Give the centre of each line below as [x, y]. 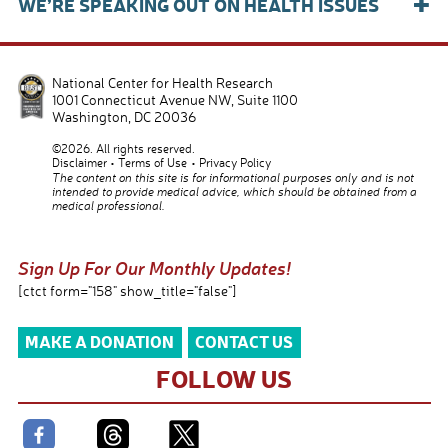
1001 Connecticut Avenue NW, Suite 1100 [174, 100]
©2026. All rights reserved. [123, 149]
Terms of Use [153, 163]
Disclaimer [79, 163]
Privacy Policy [234, 163]
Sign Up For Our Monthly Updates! [154, 267]
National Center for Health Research [162, 83]
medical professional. [108, 206]
